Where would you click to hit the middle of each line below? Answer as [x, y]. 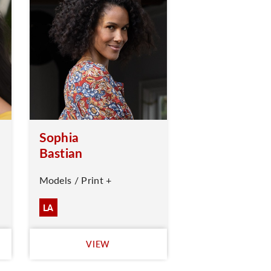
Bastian [61, 153]
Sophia [59, 137]
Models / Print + [75, 180]
